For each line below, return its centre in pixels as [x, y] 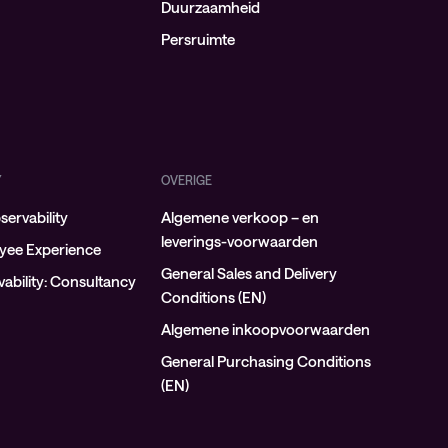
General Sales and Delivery [248, 273]
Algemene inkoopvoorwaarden [265, 329]
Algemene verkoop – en [239, 217]
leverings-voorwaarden [239, 241]
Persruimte [197, 39]
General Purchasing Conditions [265, 361]
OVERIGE [186, 180]
